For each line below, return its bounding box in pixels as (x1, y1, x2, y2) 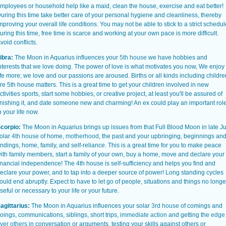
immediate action (120, 211, 167, 218)
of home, (39, 133, 66, 140)
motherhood (66, 133, 99, 140)
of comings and (179, 202, 222, 209)
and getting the (167, 211, 211, 218)
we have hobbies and (147, 54, 207, 61)
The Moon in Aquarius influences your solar (31, 202, 151, 209)
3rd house (151, 202, 179, 209)
